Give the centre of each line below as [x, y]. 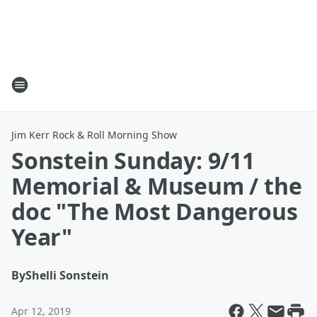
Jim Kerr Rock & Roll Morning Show [94, 135]
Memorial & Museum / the [157, 186]
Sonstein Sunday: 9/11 [133, 160]
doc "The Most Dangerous [155, 211]
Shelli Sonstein [67, 275]
